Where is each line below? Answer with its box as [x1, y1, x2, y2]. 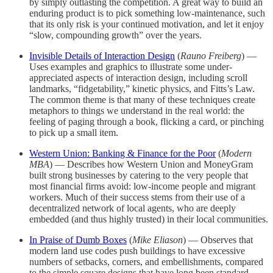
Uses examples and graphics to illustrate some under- [29, 61, 232, 72]
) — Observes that [183, 234, 253, 245]
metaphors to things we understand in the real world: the [29, 105, 244, 116]
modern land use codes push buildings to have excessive [29, 245, 245, 256]
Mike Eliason [132, 234, 183, 245]
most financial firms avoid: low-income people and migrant [29, 180, 255, 191]
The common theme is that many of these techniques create [29, 94, 255, 105]
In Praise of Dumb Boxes [29, 234, 127, 245]
